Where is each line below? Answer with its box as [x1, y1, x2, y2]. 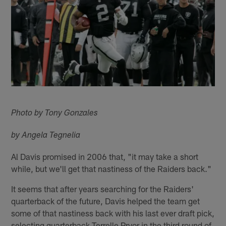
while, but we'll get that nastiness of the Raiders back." [11, 163, 212, 174]
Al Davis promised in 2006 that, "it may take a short [11, 151, 199, 161]
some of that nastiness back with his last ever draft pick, [11, 207, 215, 218]
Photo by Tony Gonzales [11, 109, 98, 118]
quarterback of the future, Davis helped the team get [11, 195, 200, 206]
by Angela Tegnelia [11, 131, 81, 140]
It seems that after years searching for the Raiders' [11, 183, 194, 194]
